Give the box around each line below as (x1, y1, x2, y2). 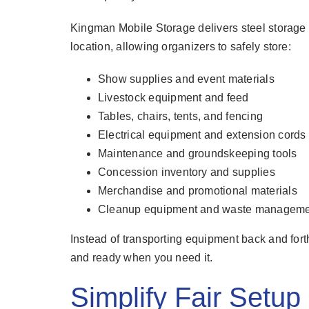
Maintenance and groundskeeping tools (97, 148, 297, 160)
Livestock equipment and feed (97, 92, 249, 104)
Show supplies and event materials (97, 73, 275, 86)
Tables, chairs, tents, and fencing (97, 110, 263, 123)
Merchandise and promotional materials (97, 185, 297, 197)
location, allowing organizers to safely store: (70, 41, 291, 53)
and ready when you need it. (70, 252, 213, 264)
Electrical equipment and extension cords (97, 129, 306, 141)
